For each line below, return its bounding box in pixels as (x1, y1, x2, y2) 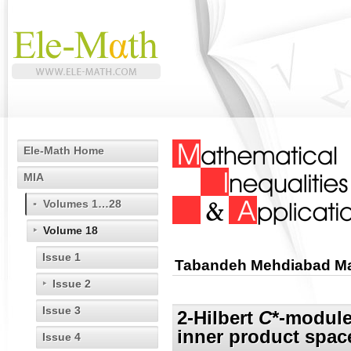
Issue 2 (52, 277, 91, 290)
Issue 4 (42, 331, 81, 343)
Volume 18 (43, 224, 98, 237)
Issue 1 (42, 251, 81, 263)
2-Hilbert (177, 307, 259, 329)
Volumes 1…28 (43, 197, 121, 210)
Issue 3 (42, 304, 81, 317)
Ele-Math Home (24, 144, 104, 157)
